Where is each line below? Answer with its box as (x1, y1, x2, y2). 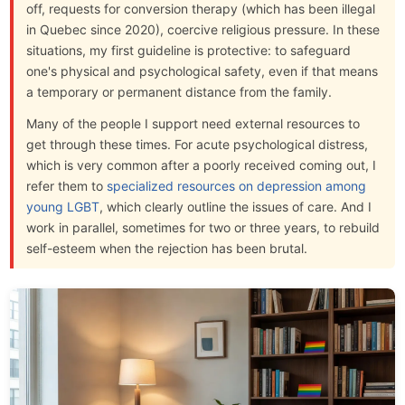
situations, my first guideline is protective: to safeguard (26, 42, 352, 59)
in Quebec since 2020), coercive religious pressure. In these (26, 22, 381, 38)
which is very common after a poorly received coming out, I (26, 156, 377, 173)
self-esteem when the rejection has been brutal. (26, 240, 308, 256)
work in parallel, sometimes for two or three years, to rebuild (26, 219, 381, 235)
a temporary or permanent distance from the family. (26, 84, 333, 100)
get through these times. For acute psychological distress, (26, 136, 369, 152)
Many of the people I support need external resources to (26, 115, 361, 131)
